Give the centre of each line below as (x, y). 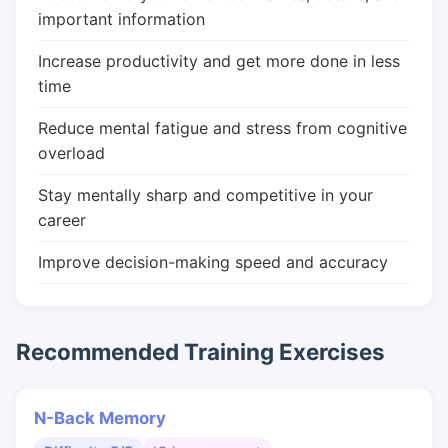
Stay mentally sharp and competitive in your (205, 195)
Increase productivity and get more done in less (219, 61)
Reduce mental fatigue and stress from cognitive (222, 128)
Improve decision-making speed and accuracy (213, 262)
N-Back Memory (100, 418)
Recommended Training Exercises (200, 351)
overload (71, 153)
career (62, 220)
